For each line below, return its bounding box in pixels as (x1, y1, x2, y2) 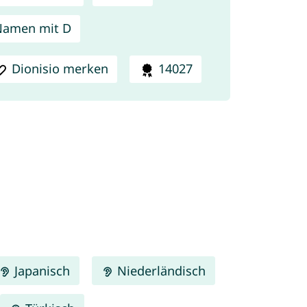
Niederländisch (114, 262, 206, 279)
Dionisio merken (12, 60, 109, 77)
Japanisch (10, 262, 70, 279)
